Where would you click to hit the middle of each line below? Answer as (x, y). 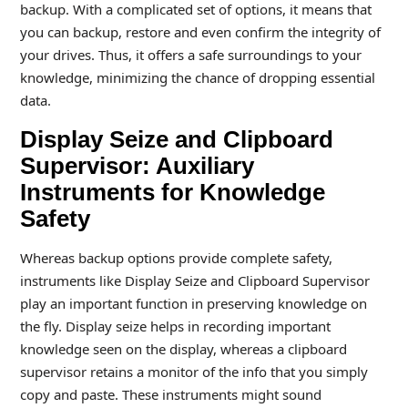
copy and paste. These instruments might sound (170, 394)
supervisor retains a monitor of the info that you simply (194, 372)
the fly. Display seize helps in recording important (175, 326)
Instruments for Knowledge (172, 192)
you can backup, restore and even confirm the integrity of (200, 32)
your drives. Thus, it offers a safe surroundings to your (190, 55)
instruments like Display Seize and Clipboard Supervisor (194, 280)
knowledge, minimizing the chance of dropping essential (197, 77)
